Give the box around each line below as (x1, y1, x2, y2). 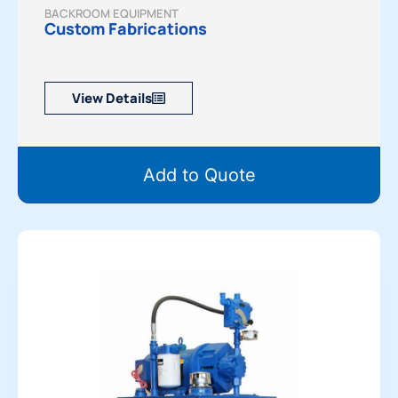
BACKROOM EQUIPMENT (44, 5, 179, 22)
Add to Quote (142, 164, 256, 187)
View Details (72, 89, 152, 108)
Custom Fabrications (44, 18, 207, 40)
